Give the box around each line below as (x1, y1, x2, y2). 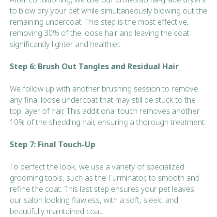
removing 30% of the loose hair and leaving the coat (10, 27, 189, 38)
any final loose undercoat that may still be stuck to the (10, 94, 196, 105)
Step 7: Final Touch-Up (10, 139, 95, 150)
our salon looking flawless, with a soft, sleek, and (10, 194, 178, 205)
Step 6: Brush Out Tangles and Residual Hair (10, 61, 179, 72)
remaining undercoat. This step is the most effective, (10, 16, 189, 27)
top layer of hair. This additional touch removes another (10, 105, 200, 116)
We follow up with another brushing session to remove (10, 83, 198, 94)
